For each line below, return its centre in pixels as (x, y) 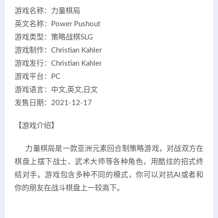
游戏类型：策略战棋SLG (54, 37)
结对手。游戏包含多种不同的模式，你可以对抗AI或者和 (109, 175)
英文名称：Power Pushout (57, 24)
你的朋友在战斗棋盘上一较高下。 (69, 188)
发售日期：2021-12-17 (53, 103)
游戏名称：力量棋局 (47, 11)
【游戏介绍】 (36, 126)
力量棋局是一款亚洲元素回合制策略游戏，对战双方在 (109, 149)
